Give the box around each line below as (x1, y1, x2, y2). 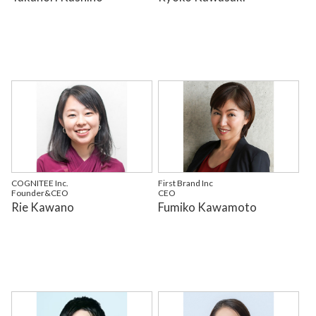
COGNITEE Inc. (11, 178, 68, 189)
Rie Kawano (11, 200, 74, 215)
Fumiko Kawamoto (158, 200, 257, 215)
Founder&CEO (11, 188, 68, 199)
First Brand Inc (158, 178, 214, 189)
